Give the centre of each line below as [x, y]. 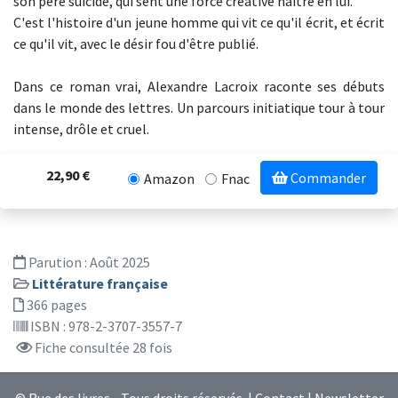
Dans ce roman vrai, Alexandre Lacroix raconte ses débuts [199, 86]
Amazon [169, 179]
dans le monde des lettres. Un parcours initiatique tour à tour [199, 107]
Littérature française [100, 283]
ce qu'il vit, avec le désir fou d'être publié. [136, 44]
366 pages [56, 305]
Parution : [58, 262]
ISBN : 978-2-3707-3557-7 [105, 326]
